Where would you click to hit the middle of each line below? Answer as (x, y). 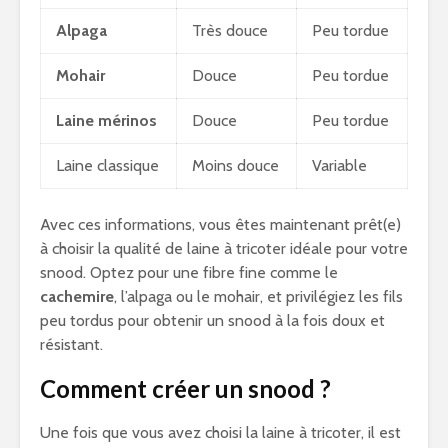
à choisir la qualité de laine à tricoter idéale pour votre (224, 248)
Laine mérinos (106, 120)
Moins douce (235, 165)
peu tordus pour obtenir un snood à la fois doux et (212, 320)
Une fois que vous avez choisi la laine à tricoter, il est (220, 432)
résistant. (71, 344)
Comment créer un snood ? (185, 388)
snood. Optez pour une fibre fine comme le (189, 272)
